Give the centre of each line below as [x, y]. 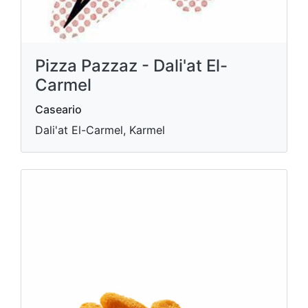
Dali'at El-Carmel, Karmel [100, 130]
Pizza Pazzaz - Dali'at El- [131, 65]
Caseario [58, 109]
